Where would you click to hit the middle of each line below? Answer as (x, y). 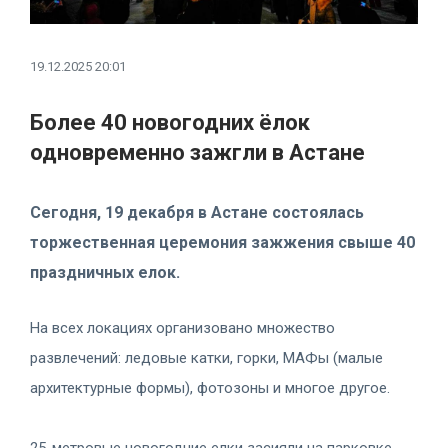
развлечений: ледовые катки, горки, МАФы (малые (206, 357)
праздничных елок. (105, 272)
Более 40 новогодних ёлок (170, 122)
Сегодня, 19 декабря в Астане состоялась (197, 212)
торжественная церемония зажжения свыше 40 (222, 242)
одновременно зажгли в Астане (197, 152)
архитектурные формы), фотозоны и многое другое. (210, 387)
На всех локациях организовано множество (182, 327)
